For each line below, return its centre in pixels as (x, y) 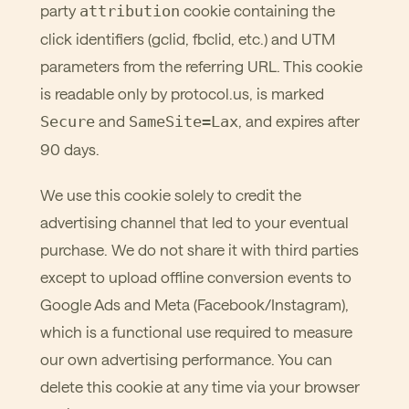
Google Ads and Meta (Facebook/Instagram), (194, 304)
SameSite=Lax (184, 121)
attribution (130, 11)
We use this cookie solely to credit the (171, 194)
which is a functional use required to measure (196, 331)
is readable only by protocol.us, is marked (182, 93)
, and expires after (299, 121)
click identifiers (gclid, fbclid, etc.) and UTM (188, 38)
